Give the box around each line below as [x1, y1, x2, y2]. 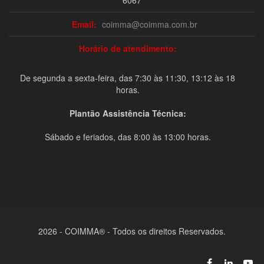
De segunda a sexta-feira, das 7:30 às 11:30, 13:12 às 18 [20, 72, 235, 84]
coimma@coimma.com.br [102, 18, 197, 31]
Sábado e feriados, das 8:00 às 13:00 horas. [44, 131, 211, 143]
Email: [72, 18, 97, 31]
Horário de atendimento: [78, 42, 177, 55]
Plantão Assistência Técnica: [69, 107, 186, 120]
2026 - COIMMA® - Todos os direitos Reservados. [38, 225, 226, 237]
